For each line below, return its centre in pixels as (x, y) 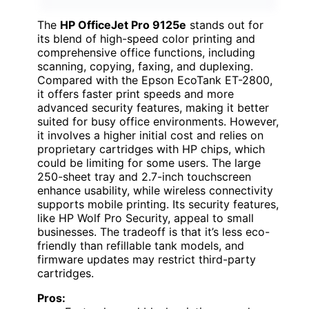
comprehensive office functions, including (146, 52)
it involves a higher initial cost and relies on (150, 135)
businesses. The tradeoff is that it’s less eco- (153, 231)
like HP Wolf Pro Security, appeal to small (146, 218)
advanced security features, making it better (153, 107)
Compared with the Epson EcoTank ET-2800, (155, 80)
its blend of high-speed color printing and (146, 38)
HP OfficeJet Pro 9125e (123, 24)
